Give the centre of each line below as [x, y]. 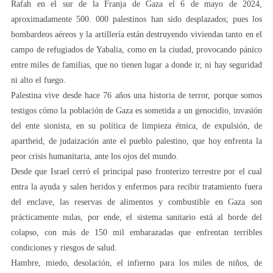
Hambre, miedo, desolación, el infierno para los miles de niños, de [136, 263]
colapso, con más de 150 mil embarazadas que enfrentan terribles [136, 232]
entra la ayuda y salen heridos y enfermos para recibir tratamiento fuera [136, 186]
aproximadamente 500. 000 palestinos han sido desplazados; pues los [136, 19]
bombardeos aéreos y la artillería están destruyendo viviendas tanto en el [136, 34]
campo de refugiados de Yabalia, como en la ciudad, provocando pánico [136, 49]
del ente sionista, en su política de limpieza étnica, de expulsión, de [136, 126]
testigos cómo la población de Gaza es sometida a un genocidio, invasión [136, 110]
